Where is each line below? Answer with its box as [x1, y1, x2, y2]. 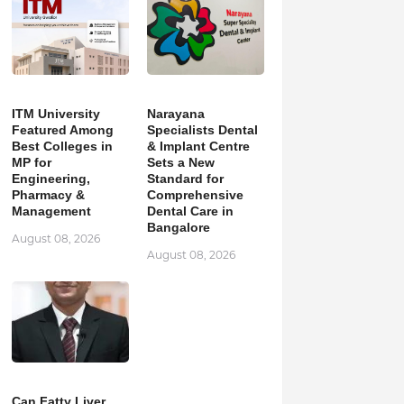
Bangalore [146, 220, 210, 234]
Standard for [146, 171, 224, 186]
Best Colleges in [11, 139, 113, 153]
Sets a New [146, 155, 215, 170]
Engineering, [11, 171, 90, 186]
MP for [11, 155, 51, 170]
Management [11, 204, 91, 218]
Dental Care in [146, 204, 234, 218]
